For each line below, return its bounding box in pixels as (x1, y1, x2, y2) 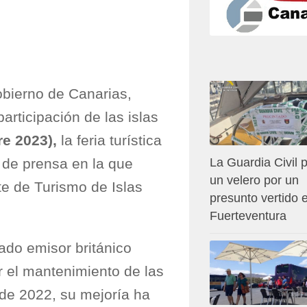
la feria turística (57, 132, 162, 149)
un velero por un (210, 173, 299, 187)
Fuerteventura (210, 208, 286, 223)
